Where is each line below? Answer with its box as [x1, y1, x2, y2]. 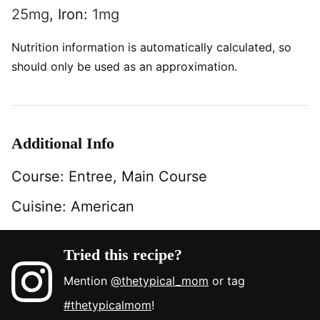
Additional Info [11, 134, 114, 152]
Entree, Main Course [69, 168, 207, 185]
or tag [209, 274, 246, 288]
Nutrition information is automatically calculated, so [11, 40, 20, 54]
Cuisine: [11, 198, 71, 215]
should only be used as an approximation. [11, 59, 237, 74]
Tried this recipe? [64, 246, 183, 264]
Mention [64, 274, 111, 288]
